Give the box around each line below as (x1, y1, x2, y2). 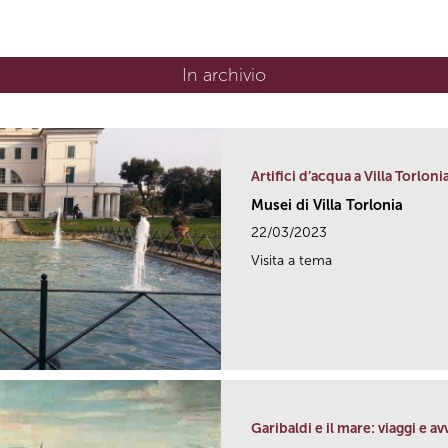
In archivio (182, 64, 266, 87)
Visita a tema (251, 252, 332, 270)
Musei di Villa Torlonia (251, 196, 403, 215)
